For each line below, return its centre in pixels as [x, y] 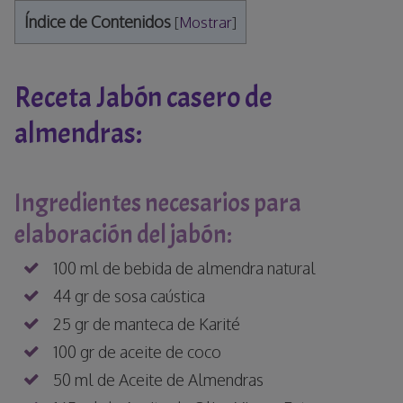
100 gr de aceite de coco [137, 351]
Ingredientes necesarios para [158, 203]
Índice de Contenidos [98, 21]
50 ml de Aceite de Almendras [158, 379]
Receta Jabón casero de [143, 97]
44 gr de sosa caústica [129, 296]
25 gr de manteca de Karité [147, 323]
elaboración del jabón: [123, 234]
